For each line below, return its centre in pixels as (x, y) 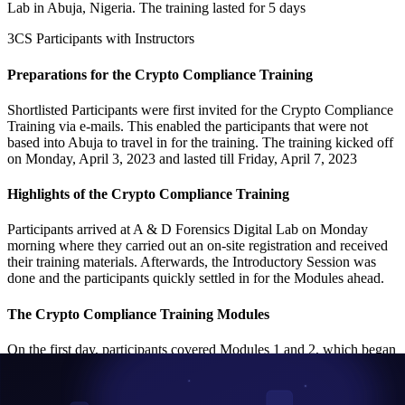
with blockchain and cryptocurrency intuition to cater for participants (202, 366)
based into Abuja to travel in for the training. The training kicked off (200, 142)
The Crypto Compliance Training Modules (138, 314)
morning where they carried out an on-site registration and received (198, 246)
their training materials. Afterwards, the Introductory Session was (192, 262)
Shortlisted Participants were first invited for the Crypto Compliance (200, 109)
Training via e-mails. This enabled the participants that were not (188, 126)
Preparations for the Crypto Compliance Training (160, 74)
